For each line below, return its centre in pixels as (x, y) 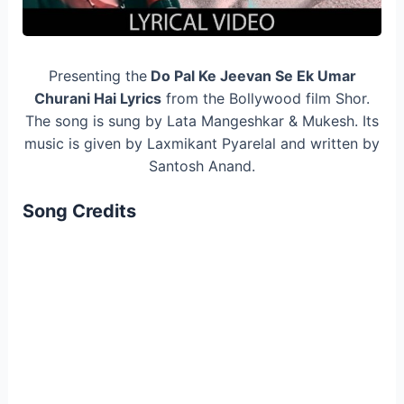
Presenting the (97, 75)
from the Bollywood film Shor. (266, 98)
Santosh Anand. (202, 165)
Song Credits (79, 211)
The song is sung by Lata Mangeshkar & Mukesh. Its (202, 120)
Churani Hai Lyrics (98, 98)
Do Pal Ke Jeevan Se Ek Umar (251, 75)
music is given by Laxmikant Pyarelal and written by (202, 143)
